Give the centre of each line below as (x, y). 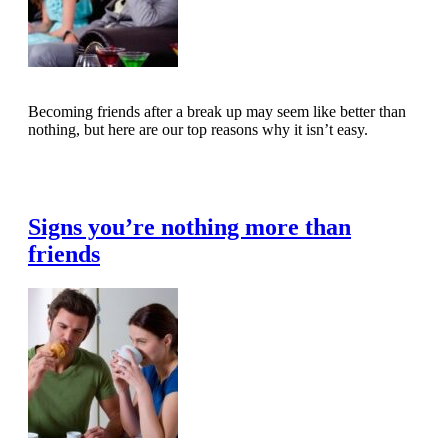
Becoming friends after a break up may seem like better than (217, 111)
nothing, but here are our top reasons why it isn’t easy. (198, 129)
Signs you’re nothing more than (189, 226)
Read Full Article (96, 174)
